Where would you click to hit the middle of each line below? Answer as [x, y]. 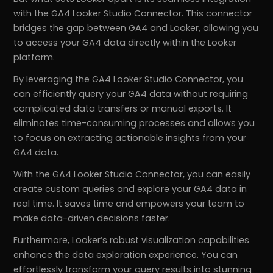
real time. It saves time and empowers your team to [129, 204]
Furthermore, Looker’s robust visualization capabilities [132, 240]
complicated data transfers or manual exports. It [123, 109]
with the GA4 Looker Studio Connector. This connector [133, 14]
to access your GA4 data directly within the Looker [125, 43]
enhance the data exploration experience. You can [126, 255]
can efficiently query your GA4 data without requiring [131, 94]
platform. [34, 58]
